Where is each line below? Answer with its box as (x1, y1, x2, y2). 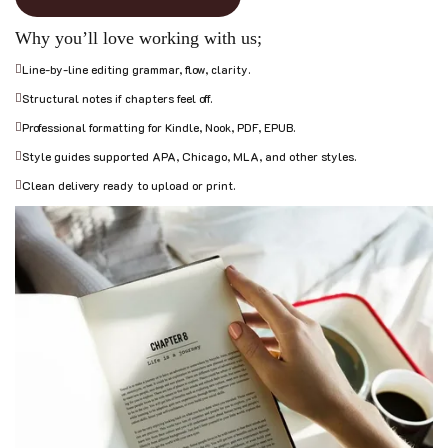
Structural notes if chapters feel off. (22, 91, 212, 107)
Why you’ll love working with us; (15, 28, 262, 49)
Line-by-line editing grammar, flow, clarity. (22, 62, 250, 78)
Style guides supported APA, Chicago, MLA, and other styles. (22, 149, 356, 165)
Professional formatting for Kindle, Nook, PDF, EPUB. (22, 120, 295, 136)
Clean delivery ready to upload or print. (22, 178, 235, 194)
